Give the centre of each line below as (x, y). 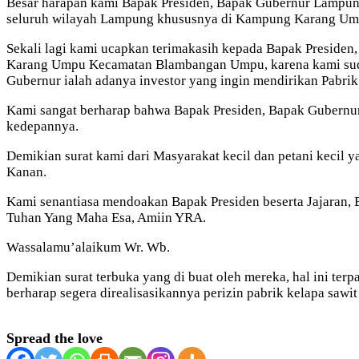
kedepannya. (42, 126)
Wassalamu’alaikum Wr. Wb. (88, 247)
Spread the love (54, 338)
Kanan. (26, 172)
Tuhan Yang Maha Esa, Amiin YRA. (106, 218)
